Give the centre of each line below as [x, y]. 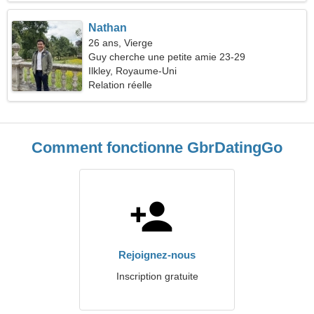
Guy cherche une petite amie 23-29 [167, 57]
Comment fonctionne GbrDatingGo [157, 148]
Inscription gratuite [157, 276]
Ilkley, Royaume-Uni [133, 71]
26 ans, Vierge [121, 43]
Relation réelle [121, 85]
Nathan [108, 28]
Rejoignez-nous [157, 255]
